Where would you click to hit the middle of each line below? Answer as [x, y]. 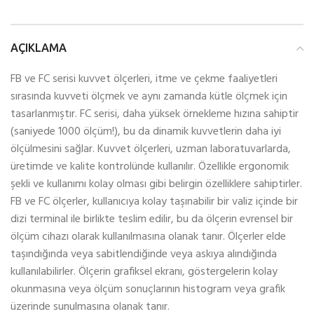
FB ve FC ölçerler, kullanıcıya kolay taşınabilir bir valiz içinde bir [154, 202]
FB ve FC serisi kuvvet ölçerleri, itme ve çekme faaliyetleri [144, 80]
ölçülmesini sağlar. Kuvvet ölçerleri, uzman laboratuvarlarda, [151, 150]
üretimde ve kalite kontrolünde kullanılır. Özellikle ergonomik [150, 167]
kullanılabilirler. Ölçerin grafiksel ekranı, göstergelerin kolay [144, 272]
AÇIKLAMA [39, 48]
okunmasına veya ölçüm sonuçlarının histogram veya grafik [148, 290]
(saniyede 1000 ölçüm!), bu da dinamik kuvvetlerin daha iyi [146, 132]
